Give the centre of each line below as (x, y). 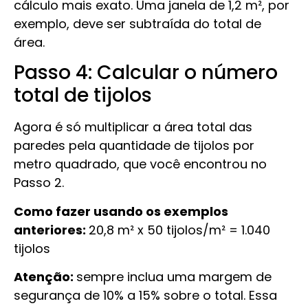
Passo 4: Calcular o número (146, 73)
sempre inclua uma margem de (174, 277)
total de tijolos (83, 96)
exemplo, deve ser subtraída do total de (137, 24)
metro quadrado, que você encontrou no (140, 164)
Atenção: (45, 277)
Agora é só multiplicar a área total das (133, 127)
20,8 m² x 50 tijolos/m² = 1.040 (179, 230)
